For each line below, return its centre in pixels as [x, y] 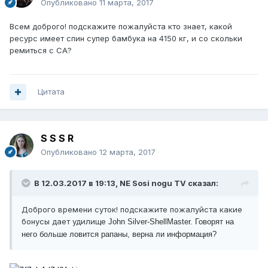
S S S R [57, 138]
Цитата [51, 92]
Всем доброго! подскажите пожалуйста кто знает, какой [121, 27]
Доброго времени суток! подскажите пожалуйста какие [132, 210]
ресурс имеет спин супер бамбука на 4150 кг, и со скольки [126, 39]
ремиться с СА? [41, 51]
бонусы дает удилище [65, 222]
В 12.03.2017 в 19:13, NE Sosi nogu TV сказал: [126, 183]
